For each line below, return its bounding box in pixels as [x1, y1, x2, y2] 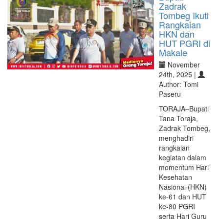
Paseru [159, 89, 181, 99]
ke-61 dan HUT [159, 192, 206, 201]
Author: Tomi [159, 79, 198, 89]
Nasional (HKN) [159, 182, 207, 192]
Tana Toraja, [159, 113, 198, 123]
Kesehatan [159, 172, 192, 182]
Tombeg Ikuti [159, 9, 209, 22]
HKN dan [159, 27, 195, 40]
